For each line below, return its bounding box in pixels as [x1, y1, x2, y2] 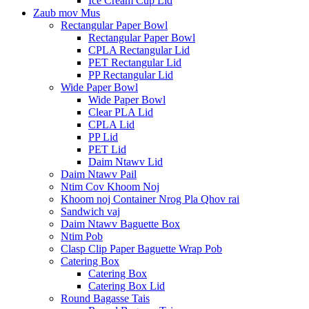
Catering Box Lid [88, 279, 165, 292]
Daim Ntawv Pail [61, 168, 137, 180]
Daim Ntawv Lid [88, 155, 163, 168]
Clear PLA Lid [88, 106, 153, 118]
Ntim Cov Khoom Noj [61, 180, 159, 192]
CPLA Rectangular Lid [88, 43, 190, 56]
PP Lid [88, 130, 118, 143]
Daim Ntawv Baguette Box [61, 217, 180, 230]
